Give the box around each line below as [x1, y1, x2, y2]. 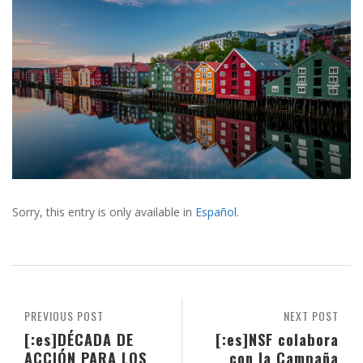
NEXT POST [284, 307, 339, 325]
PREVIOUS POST [24, 307, 104, 325]
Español [195, 204, 237, 220]
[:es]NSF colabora [216, 328, 339, 351]
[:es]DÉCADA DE [24, 328, 134, 351]
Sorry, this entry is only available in [12, 204, 195, 220]
